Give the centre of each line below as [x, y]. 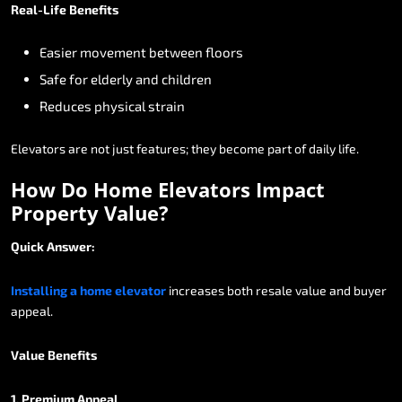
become [242, 148]
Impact [290, 189]
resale [274, 290]
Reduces [66, 105]
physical [120, 105]
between [176, 52]
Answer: [71, 246]
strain [166, 105]
